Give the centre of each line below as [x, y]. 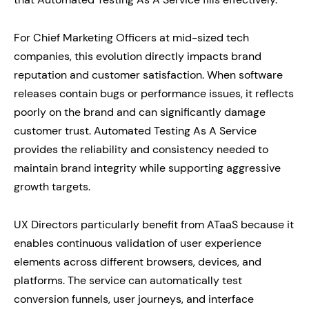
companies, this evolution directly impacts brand [138, 57]
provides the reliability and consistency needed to [141, 150]
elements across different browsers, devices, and [138, 262]
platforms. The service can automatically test [128, 281]
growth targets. [52, 187]
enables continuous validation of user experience [138, 243]
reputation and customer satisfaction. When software [148, 75]
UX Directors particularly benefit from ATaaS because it [154, 225]
